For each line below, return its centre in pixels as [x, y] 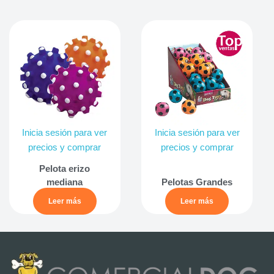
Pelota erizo [65, 168]
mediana [65, 182]
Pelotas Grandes [197, 182]
